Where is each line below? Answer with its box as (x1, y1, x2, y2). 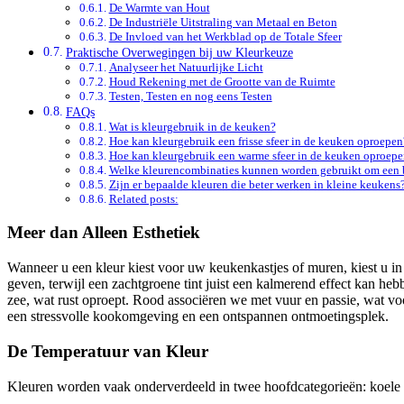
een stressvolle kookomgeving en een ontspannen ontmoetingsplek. (7, 308, 389, 325)
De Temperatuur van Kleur (7, 341, 208, 361)
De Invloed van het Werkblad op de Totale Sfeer (108, 29, 342, 43)
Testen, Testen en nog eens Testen (108, 88, 272, 103)
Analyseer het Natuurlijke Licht (108, 60, 263, 74)
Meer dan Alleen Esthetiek (7, 223, 200, 243)
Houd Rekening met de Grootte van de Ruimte (108, 74, 335, 88)
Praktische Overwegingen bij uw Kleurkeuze (65, 44, 293, 60)
